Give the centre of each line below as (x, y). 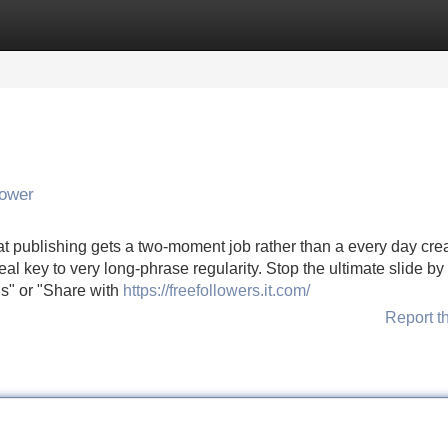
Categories (41, 24)
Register (140, 24)
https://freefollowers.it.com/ (216, 290)
